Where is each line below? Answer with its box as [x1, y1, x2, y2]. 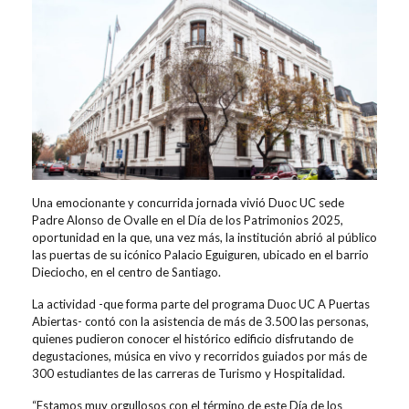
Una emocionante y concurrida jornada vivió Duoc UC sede [32, 194, 344, 210]
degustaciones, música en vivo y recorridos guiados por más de [32, 348, 367, 363]
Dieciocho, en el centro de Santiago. [32, 264, 221, 279]
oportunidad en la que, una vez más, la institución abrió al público [32, 229, 377, 245]
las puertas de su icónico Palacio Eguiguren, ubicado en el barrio [32, 246, 369, 262]
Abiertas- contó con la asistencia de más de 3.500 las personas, [32, 313, 369, 329]
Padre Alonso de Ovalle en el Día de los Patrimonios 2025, [32, 212, 343, 227]
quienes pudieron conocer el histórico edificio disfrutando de [32, 330, 353, 346]
